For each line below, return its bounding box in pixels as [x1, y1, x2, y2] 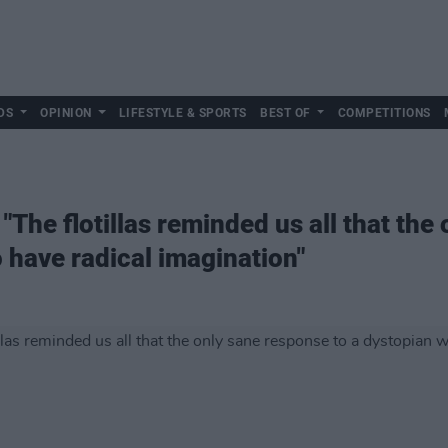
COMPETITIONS [337, 106, 431, 120]
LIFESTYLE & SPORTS [118, 106, 247, 120]
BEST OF [260, 106, 311, 120]
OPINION [40, 106, 92, 120]
